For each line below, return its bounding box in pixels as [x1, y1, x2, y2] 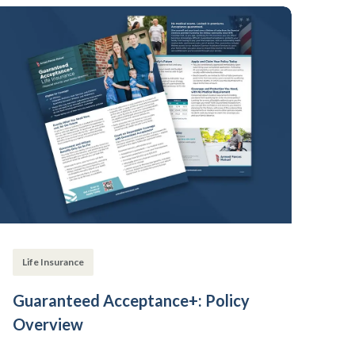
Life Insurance [22, 256, 84, 268]
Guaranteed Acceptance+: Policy [13, 291, 250, 310]
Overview [13, 315, 83, 334]
